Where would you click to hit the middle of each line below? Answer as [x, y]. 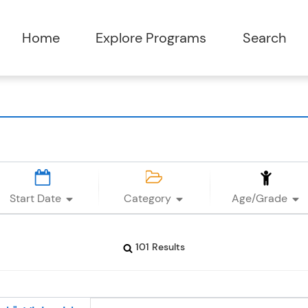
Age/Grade [261, 199]
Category [148, 199]
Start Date [37, 199]
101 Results [159, 247]
